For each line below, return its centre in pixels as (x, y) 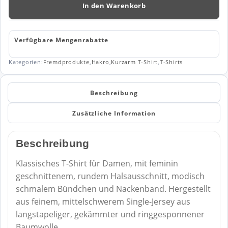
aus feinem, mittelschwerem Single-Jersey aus (103, 202)
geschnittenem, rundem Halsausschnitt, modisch (110, 176)
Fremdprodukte (66, 62)
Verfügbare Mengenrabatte (61, 39)
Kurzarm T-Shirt (135, 62)
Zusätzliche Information (114, 113)
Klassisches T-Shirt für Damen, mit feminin (97, 164)
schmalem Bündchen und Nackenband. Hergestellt (113, 189)
